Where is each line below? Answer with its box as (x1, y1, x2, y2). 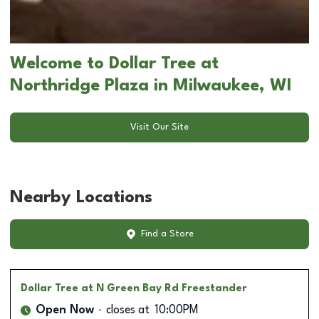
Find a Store (140, 229, 194, 239)
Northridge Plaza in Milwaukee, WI (10, 77, 292, 95)
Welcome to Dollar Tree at (10, 55, 219, 73)
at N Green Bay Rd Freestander (81, 283, 247, 293)
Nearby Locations (10, 189, 152, 206)
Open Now (36, 304, 94, 316)
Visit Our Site (130, 122, 189, 132)
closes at (106, 304, 150, 316)
